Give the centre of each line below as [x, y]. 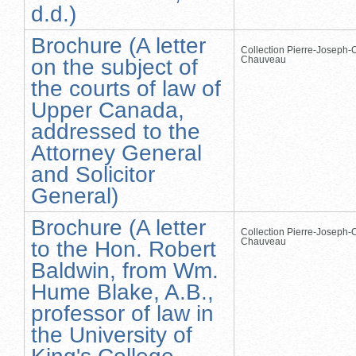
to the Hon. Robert [124, 249]
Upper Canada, [108, 110]
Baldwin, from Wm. [125, 270]
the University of [112, 335]
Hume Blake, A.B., [122, 292]
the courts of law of [126, 88]
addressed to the [116, 131]
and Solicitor [93, 174]
